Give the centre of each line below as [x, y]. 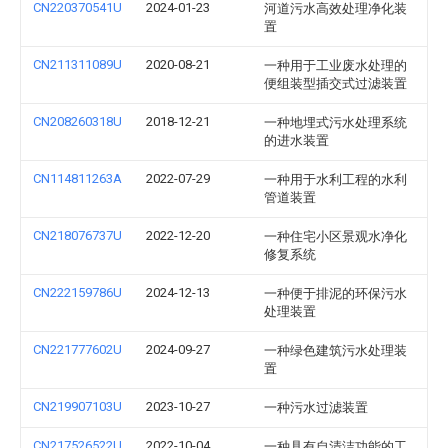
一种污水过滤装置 [316, 407]
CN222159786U [77, 292]
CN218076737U [77, 235]
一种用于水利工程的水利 [335, 179]
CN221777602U [77, 349]
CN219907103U [77, 406]
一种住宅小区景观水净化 [335, 236]
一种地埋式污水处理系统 [335, 122]
